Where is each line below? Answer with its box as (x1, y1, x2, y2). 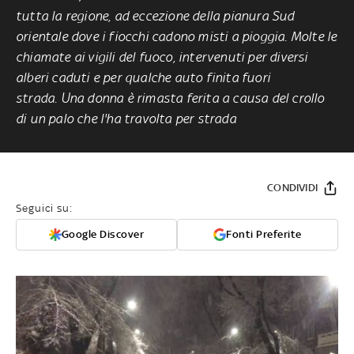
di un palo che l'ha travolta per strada (16, 110, 236, 126)
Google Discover (61, 228, 145, 240)
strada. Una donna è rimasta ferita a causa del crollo (16, 89, 325, 106)
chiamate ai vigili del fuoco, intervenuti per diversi (16, 48, 308, 65)
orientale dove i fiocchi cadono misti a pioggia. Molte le (16, 28, 337, 44)
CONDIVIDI (267, 181, 318, 194)
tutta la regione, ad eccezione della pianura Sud (16, 7, 295, 24)
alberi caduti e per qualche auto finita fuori (16, 69, 271, 85)
